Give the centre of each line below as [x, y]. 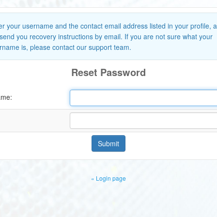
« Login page [108, 178]
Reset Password [108, 72]
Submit [108, 143]
